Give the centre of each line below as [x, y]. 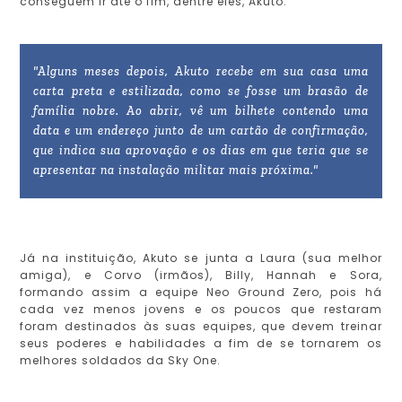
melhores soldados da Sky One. [121, 360]
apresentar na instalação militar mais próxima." [176, 170]
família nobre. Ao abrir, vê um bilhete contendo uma [201, 110]
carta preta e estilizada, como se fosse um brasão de [201, 91]
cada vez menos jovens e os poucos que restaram [201, 309]
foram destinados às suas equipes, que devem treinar [201, 326]
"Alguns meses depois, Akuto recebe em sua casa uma [201, 71]
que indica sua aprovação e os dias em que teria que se [201, 150]
